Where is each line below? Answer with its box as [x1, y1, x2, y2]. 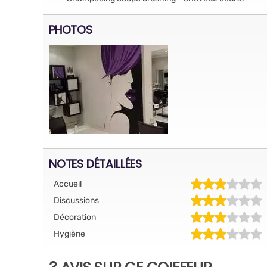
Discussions [54, 195, 99, 206]
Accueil [54, 178, 82, 189]
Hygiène [54, 228, 85, 239]
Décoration [54, 212, 96, 222]
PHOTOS [49, 21, 92, 38]
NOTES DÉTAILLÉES [49, 156, 142, 172]
